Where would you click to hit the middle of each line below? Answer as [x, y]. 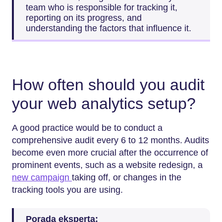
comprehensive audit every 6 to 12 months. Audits [111, 140]
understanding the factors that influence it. [109, 28]
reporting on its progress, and [84, 18]
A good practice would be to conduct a [87, 128]
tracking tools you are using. [67, 190]
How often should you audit [108, 85]
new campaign [42, 177]
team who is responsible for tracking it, [102, 7]
